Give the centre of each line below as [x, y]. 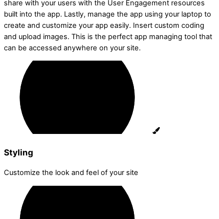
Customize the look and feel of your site [71, 173]
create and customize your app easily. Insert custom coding [104, 25]
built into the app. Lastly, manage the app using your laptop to [108, 14]
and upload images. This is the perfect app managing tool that [108, 36]
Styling [19, 153]
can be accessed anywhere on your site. [73, 48]
